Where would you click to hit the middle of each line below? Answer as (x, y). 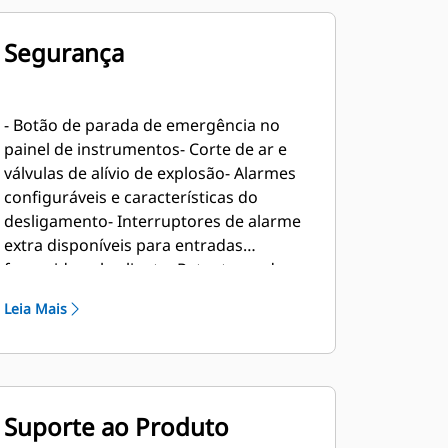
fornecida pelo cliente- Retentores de (143, 269)
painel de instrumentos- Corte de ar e (145, 149)
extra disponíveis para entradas (123, 245)
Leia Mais (35, 308)
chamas (33, 293)
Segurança (63, 52)
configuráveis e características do (130, 197)
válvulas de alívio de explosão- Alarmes (149, 173)
